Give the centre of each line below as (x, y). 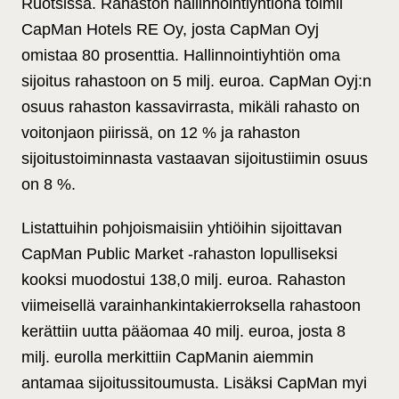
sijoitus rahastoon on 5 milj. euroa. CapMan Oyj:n (196, 81)
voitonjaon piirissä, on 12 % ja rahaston (161, 133)
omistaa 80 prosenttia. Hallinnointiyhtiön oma (181, 56)
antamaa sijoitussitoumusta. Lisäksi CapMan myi (194, 383)
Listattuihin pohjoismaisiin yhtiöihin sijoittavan (182, 228)
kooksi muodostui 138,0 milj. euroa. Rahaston (183, 280)
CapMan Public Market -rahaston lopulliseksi (179, 254)
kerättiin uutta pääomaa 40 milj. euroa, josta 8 (183, 332)
